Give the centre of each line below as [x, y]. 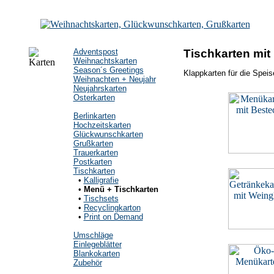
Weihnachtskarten [105, 61]
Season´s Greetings [108, 70]
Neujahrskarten [100, 88]
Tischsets [101, 198]
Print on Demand [113, 217]
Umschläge [93, 235]
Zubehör [87, 263]
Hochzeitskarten [102, 125]
